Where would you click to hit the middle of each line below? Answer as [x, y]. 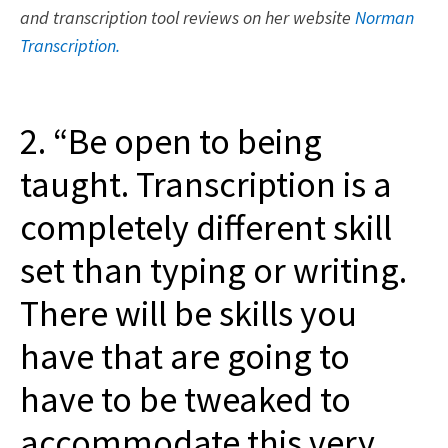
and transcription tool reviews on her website [187, 17]
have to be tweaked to [185, 399]
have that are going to [185, 356]
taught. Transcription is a [206, 184]
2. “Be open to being [171, 141]
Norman [384, 17]
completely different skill [206, 227]
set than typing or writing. [213, 270]
